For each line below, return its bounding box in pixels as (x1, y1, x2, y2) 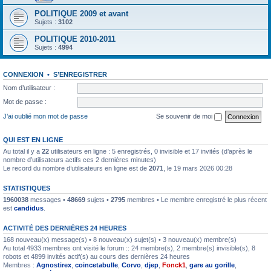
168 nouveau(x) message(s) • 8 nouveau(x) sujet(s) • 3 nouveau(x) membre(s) (3, 235, 237, 243)
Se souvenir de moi (156, 112, 214, 120)
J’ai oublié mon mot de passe (3, 112, 88, 120)
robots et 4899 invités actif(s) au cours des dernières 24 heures (3, 252, 190, 260)
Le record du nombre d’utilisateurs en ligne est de (3, 164, 149, 172)
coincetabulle (75, 261, 118, 269)
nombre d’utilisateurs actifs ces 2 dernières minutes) (3, 155, 156, 163)
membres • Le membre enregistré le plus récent (125, 195, 267, 203)
